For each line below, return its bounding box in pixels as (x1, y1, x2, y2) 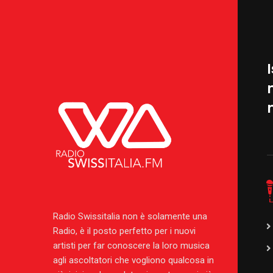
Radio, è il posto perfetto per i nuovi (53, 225, 196, 236)
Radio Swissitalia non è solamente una (53, 211, 207, 222)
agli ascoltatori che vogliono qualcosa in (53, 255, 214, 266)
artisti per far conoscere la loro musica (53, 240, 210, 251)
